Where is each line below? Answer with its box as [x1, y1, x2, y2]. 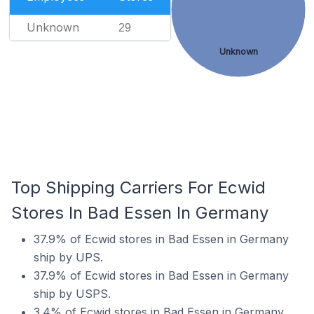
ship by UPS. [34, 250, 103, 264]
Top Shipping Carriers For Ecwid [11, 177, 266, 198]
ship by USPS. [34, 287, 111, 301]
